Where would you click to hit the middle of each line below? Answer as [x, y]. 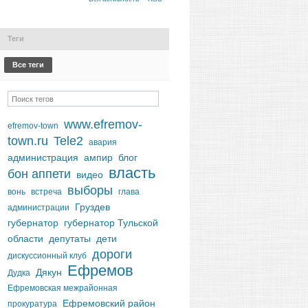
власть [132, 173]
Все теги [28, 65]
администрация [43, 157]
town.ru [28, 141]
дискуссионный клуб [47, 256]
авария [103, 142]
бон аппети [39, 174]
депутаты [70, 239]
